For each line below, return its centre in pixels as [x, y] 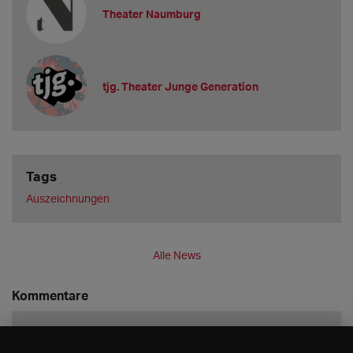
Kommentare [50, 295]
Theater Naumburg [152, 13]
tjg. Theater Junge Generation [181, 86]
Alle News [176, 255]
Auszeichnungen [67, 199]
